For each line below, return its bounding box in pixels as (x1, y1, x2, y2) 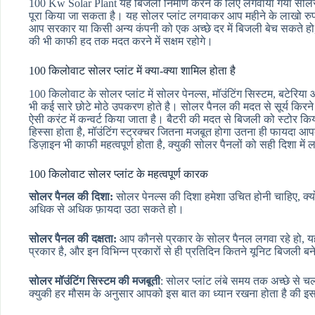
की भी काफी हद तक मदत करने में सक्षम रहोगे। (29, 34, 213, 47)
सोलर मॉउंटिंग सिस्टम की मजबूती (29, 275, 160, 288)
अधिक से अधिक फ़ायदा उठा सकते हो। (29, 203, 184, 216)
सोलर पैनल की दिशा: (29, 191, 113, 203)
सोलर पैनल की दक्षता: (29, 233, 117, 245)
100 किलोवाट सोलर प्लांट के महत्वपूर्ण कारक (29, 167, 208, 180)
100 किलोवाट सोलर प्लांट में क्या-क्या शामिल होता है (29, 64, 236, 77)
